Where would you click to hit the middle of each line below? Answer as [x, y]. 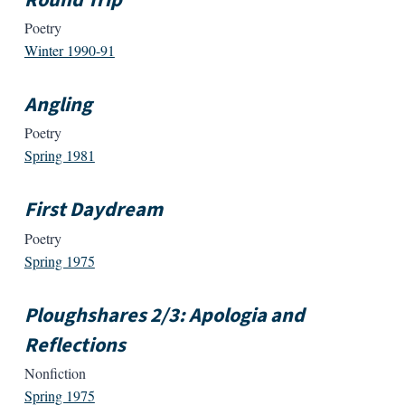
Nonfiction [55, 372]
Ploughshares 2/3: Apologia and [164, 315]
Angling [58, 104]
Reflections [75, 345]
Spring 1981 [59, 155]
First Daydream [93, 210]
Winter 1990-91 [69, 50]
